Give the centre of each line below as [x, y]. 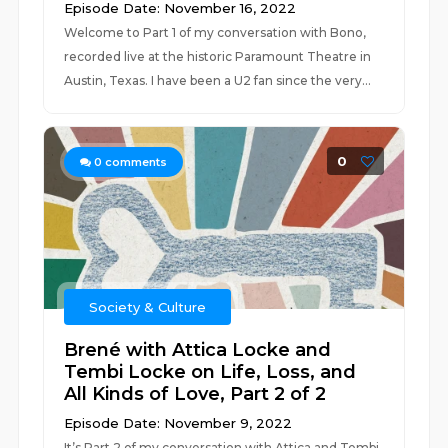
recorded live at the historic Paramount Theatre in [218, 56]
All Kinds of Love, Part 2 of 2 [195, 394]
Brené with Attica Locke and [198, 350]
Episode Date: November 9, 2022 [178, 423]
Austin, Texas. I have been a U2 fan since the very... [218, 80]
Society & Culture [148, 307]
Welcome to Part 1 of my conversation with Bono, [215, 32]
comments [135, 162]
